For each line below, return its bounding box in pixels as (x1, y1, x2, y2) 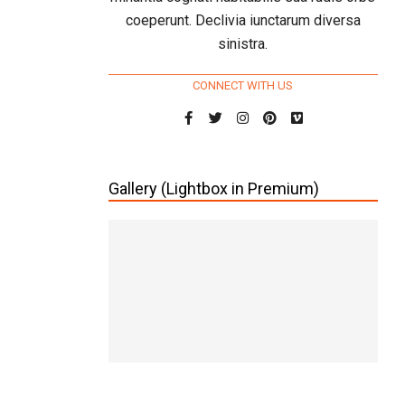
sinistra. (218, 34, 268, 52)
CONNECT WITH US (193, 79, 294, 93)
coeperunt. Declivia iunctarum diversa (125, 11, 361, 29)
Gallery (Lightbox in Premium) (108, 179, 319, 199)
